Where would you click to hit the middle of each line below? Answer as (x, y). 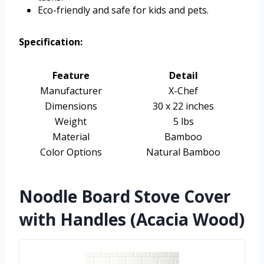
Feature (71, 75)
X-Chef (183, 90)
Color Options (71, 152)
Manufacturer (71, 90)
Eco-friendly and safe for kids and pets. (123, 10)
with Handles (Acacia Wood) (132, 219)
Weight (71, 121)
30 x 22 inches (183, 106)
